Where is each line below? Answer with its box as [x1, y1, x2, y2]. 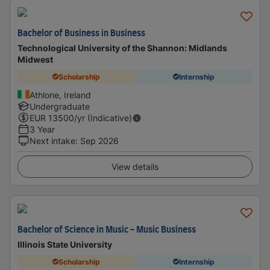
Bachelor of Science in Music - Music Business [17, 226, 196, 234]
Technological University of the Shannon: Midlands [17, 43, 227, 53]
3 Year [30, 124, 55, 134]
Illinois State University [17, 239, 112, 250]
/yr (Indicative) [74, 113, 132, 123]
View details [111, 162, 159, 172]
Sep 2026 [80, 136, 119, 146]
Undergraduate [30, 101, 90, 111]
